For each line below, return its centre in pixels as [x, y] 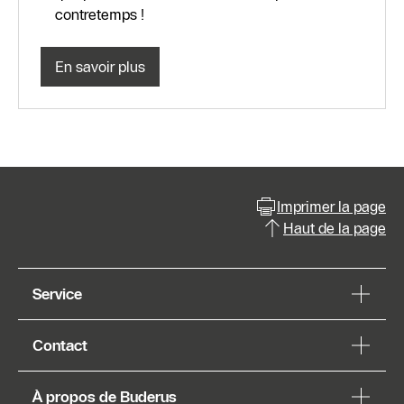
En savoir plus [100, 67]
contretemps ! [100, 15]
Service [57, 294]
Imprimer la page [331, 207]
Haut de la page [335, 229]
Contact [60, 346]
